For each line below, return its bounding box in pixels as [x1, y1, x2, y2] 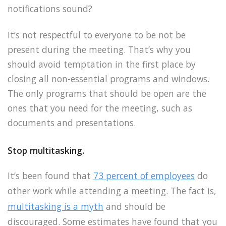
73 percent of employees [93, 169, 195, 182]
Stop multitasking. [8, 144, 84, 157]
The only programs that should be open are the [8, 87, 206, 100]
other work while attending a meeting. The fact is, [8, 185, 216, 197]
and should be [103, 200, 165, 213]
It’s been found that [8, 169, 93, 182]
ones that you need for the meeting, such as [8, 102, 192, 115]
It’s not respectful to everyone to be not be [8, 29, 186, 41]
